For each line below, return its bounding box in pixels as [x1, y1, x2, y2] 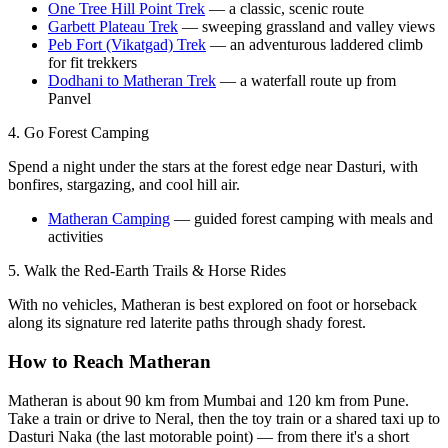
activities [48, 228, 103, 246]
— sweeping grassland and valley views [178, 18, 435, 36]
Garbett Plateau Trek [48, 18, 178, 36]
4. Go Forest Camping [8, 124, 149, 142]
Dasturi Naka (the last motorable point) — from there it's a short [8, 427, 409, 445]
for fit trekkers [48, 54, 137, 72]
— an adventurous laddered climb [206, 36, 423, 54]
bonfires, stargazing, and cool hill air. [8, 176, 240, 194]
